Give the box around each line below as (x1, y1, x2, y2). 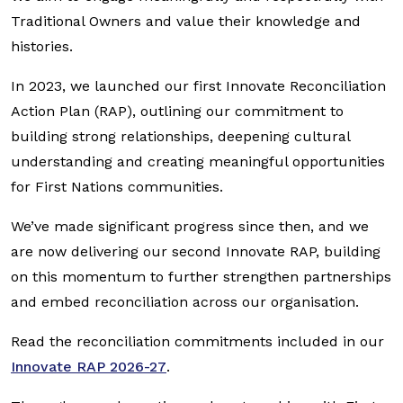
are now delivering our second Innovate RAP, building (11, 243, 381, 260)
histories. (11, 38, 73, 55)
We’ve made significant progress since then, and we (11, 218, 369, 235)
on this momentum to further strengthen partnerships (11, 268, 391, 285)
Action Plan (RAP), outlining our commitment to (11, 103, 344, 120)
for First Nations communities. (11, 178, 228, 195)
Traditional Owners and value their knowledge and (11, 13, 361, 30)
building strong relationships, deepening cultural (11, 128, 350, 145)
